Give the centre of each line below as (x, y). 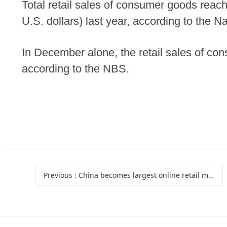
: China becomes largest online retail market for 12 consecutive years (142, 175)
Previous (59, 175)
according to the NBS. (76, 69)
